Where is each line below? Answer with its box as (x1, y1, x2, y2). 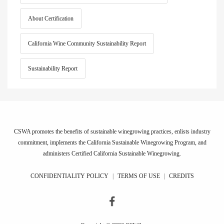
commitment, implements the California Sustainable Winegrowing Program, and (17, 138, 206, 146)
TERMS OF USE (117, 172, 160, 179)
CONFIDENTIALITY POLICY (30, 172, 108, 179)
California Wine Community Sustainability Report (28, 39, 146, 47)
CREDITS (168, 172, 194, 179)
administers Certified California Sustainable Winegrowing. (43, 149, 181, 157)
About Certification (28, 14, 73, 22)
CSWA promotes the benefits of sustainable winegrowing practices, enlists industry (13, 127, 210, 135)
